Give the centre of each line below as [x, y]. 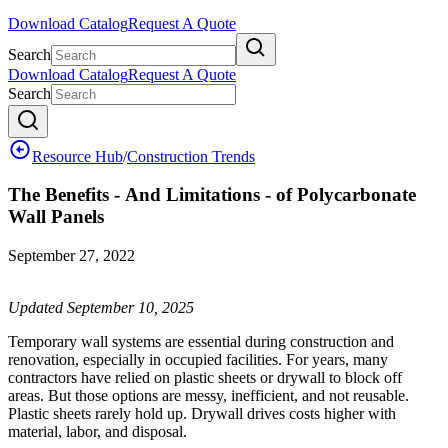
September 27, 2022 [71, 256]
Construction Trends [191, 156]
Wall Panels [56, 217]
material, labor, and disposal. [97, 432]
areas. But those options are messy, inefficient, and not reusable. [208, 396]
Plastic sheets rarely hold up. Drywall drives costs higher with [202, 414]
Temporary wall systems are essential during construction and [201, 342]
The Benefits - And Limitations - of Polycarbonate [212, 195]
